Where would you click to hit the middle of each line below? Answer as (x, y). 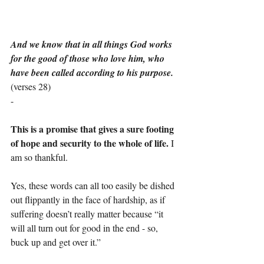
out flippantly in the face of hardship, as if (89, 199)
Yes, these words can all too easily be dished (94, 185)
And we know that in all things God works (93, 44)
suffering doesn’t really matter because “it (88, 213)
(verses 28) (31, 86)
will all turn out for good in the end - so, (85, 227)
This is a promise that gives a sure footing (93, 128)
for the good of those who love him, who (89, 58)
